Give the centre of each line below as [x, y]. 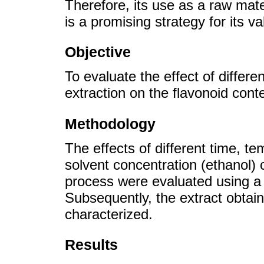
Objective [98, 52]
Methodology [110, 123]
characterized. [109, 214]
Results [91, 245]
